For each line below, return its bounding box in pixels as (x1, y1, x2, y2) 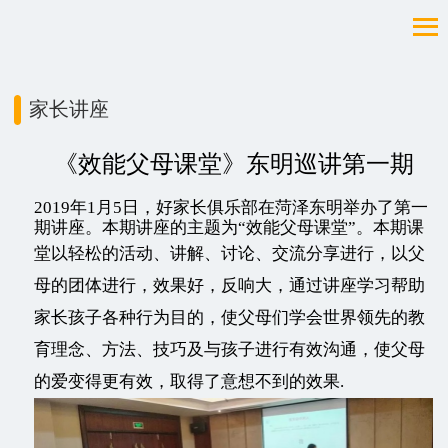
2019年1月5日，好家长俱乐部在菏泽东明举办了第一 (34, 198, 428, 217)
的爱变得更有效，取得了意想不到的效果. (34, 372, 344, 391)
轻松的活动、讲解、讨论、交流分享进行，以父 (68, 244, 425, 263)
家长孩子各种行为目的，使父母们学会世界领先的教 (34, 308, 425, 327)
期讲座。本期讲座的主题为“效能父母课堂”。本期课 (34, 218, 424, 237)
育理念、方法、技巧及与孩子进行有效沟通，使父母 (34, 340, 425, 359)
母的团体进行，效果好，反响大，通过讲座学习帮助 (34, 276, 425, 295)
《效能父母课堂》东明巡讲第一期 (53, 151, 414, 177)
